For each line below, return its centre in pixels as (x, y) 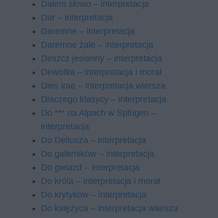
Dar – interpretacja (77, 18)
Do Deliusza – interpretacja (93, 140)
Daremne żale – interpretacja (97, 45)
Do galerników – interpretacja (98, 154)
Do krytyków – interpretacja (94, 195)
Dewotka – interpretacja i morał (101, 72)
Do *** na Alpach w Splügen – (99, 113)
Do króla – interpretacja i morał (100, 181)
